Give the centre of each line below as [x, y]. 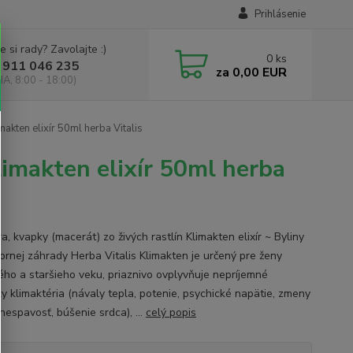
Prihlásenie [280, 14]
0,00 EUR [258, 72]
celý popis [171, 312]
